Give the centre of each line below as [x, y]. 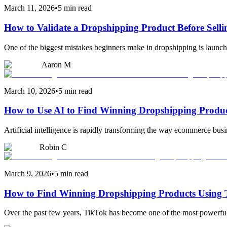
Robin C [53, 147]
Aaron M [56, 64]
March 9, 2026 [28, 174]
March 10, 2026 [30, 91]
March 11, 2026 [29, 8]
